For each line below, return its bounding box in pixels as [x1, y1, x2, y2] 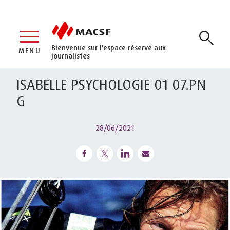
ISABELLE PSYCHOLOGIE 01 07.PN [16, 75, 206, 93]
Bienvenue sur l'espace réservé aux [51, 43, 166, 52]
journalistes [51, 51, 90, 60]
